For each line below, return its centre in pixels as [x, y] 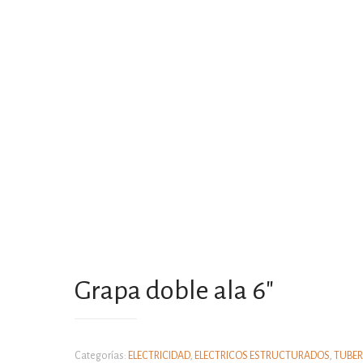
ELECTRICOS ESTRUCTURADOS [261, 356]
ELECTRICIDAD [158, 356]
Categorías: [101, 356]
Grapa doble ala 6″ [174, 290]
